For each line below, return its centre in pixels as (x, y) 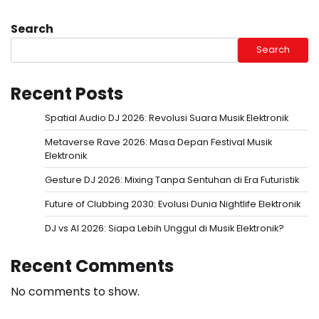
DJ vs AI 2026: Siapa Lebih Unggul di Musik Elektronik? (164, 228)
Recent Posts (67, 93)
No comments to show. (75, 291)
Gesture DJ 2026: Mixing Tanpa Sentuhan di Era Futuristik (172, 179)
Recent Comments (92, 266)
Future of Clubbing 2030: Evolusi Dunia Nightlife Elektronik (173, 204)
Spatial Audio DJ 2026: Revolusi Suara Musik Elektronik (167, 117)
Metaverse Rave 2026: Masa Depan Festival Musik (158, 142)
